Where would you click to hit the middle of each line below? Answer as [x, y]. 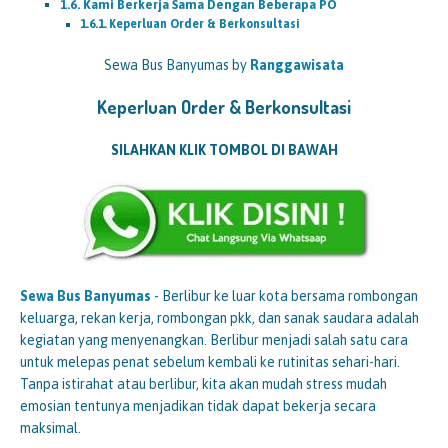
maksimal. [50, 428]
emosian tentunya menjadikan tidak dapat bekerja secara [198, 406]
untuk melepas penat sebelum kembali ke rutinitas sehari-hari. [210, 362]
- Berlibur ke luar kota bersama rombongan [284, 296]
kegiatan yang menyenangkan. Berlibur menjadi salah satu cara [214, 340]
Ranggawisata [297, 65]
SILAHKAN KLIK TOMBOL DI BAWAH [224, 150]
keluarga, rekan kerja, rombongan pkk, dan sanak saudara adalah [219, 318]
